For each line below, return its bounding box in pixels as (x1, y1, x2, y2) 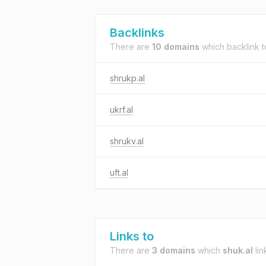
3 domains (152, 245, 195, 255)
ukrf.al (110, 104, 133, 115)
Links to (110, 229, 154, 243)
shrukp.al (110, 73, 145, 83)
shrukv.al (110, 136, 144, 146)
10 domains (152, 42, 199, 52)
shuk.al (223, 245, 253, 255)
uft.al (110, 167, 128, 178)
